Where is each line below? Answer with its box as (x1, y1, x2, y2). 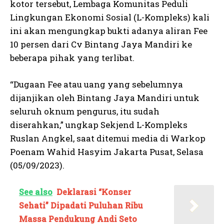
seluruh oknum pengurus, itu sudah (10, 105, 159, 117)
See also (19, 186, 52, 197)
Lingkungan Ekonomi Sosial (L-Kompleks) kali (10, 11, 209, 23)
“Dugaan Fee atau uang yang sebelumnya (10, 78, 183, 90)
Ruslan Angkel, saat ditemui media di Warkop (10, 132, 205, 144)
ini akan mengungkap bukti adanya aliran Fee (10, 24, 207, 36)
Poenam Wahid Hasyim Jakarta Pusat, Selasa (10, 145, 203, 157)
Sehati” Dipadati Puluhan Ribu (19, 199, 143, 210)
